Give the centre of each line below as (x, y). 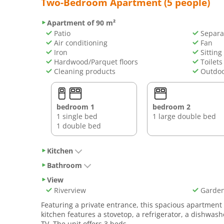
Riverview (69, 190)
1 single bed (77, 116)
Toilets (210, 61)
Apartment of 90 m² (81, 22)
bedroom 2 (171, 106)
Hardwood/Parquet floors (95, 61)
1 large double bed (184, 116)
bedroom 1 (75, 106)
